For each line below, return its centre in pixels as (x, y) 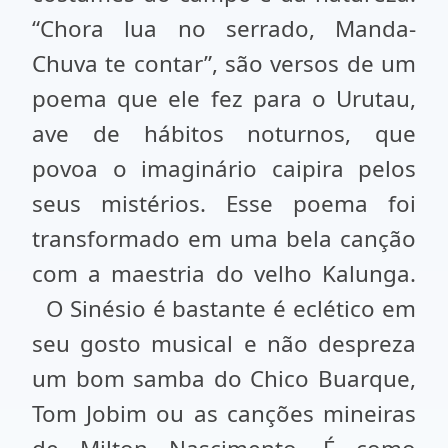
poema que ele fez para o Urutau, (224, 98)
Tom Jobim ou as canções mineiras (224, 413)
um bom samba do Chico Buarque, (224, 378)
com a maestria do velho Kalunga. (224, 273)
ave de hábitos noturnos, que (224, 133)
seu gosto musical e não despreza (224, 343)
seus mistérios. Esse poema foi (224, 203)
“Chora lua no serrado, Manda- (224, 28)
